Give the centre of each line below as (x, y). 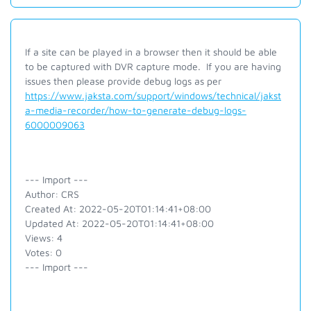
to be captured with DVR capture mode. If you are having (153, 66)
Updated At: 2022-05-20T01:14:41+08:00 (119, 223)
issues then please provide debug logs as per (123, 81)
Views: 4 (44, 238)
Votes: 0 (43, 252)
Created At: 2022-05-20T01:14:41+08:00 (118, 209)
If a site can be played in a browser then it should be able (151, 52)
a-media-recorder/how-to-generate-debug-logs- (136, 110)
